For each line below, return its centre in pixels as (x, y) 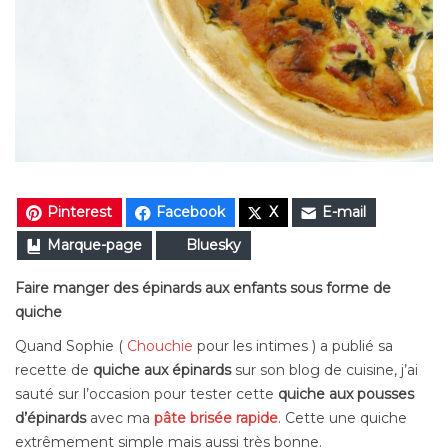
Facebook (190, 212)
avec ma (120, 418)
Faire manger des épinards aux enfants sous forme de (203, 288)
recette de (54, 370)
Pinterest (79, 212)
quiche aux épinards (162, 370)
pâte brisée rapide (216, 418)
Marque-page (94, 245)
